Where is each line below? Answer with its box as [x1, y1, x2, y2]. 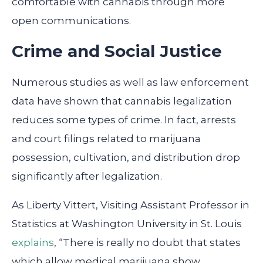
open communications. [12, 14, 131, 26]
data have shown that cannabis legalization [12, 95, 232, 107]
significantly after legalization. [12, 170, 162, 182]
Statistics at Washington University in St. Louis [12, 217, 242, 230]
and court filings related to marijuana [12, 132, 201, 144]
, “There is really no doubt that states [54, 236, 241, 248]
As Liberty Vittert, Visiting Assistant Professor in [12, 198, 249, 211]
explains [12, 236, 54, 248]
